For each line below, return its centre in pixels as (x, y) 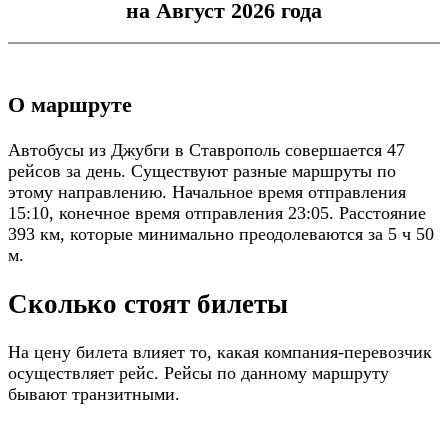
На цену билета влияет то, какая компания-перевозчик (220, 352)
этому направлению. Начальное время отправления (207, 192)
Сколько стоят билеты (148, 303)
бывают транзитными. (94, 394)
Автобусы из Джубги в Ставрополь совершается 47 (206, 150)
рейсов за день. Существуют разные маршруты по (202, 171)
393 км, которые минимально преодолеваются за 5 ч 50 (221, 234)
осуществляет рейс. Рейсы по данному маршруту (198, 373)
